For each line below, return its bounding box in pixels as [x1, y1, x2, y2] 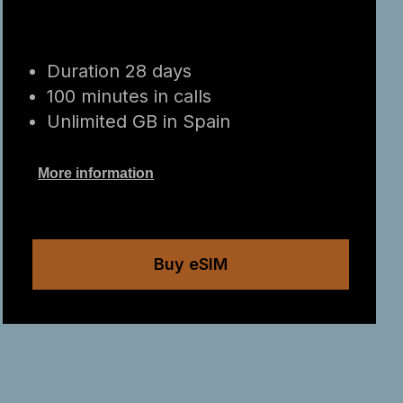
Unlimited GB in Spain [47, 111, 231, 132]
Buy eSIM [154, 255, 228, 273]
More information [38, 166, 155, 181]
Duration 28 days [47, 60, 193, 82]
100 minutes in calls [47, 85, 212, 107]
